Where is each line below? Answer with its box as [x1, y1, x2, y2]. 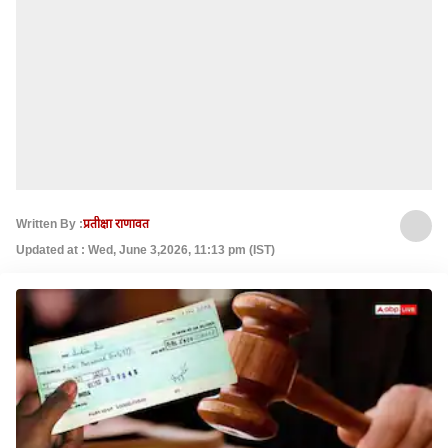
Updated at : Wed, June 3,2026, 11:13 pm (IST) [16, 243, 275, 257]
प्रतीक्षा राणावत [83, 216, 149, 231]
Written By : [16, 216, 83, 231]
